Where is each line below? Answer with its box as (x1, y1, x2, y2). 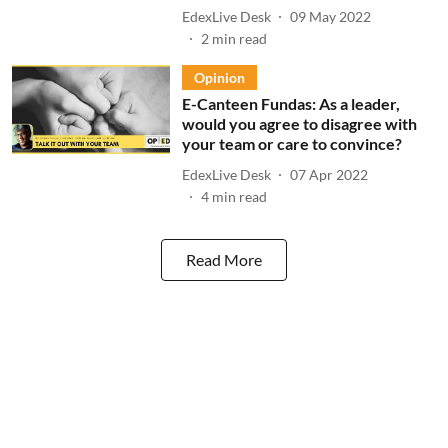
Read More (186, 250, 262, 269)
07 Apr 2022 (289, 165, 368, 183)
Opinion (193, 69, 245, 86)
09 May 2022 (289, 7, 371, 25)
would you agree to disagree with (181, 114, 417, 133)
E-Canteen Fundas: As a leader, (181, 94, 400, 113)
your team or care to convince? (181, 134, 405, 153)
